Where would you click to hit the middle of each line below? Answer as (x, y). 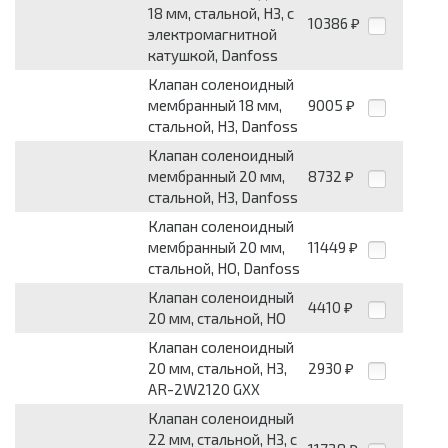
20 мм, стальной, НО (217, 318)
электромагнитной (212, 34)
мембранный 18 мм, (215, 105)
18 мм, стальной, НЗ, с (221, 13)
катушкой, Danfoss (213, 55)
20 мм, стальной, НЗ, (217, 368)
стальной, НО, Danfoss (224, 268)
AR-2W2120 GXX (204, 389)
